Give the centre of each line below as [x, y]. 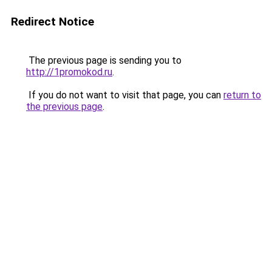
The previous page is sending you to [104, 60]
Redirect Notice [53, 22]
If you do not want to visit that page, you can [125, 95]
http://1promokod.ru [69, 72]
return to [242, 95]
